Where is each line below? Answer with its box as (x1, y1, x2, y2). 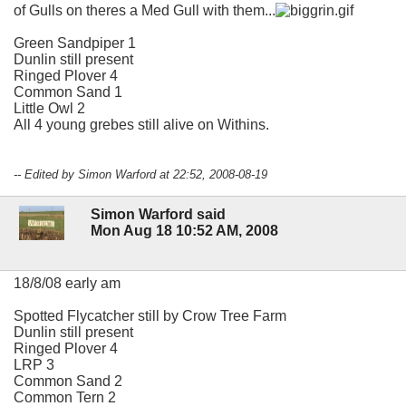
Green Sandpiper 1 (14, 34, 136, 51)
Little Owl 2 (14, 100, 85, 116)
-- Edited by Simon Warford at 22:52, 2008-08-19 (14, 167, 267, 181)
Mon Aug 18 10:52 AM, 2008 (91, 222, 278, 238)
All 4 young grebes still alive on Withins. (14, 116, 269, 132)
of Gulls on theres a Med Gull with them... (14, 2, 275, 18)
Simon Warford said (91, 206, 226, 222)
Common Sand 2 (14, 372, 122, 389)
